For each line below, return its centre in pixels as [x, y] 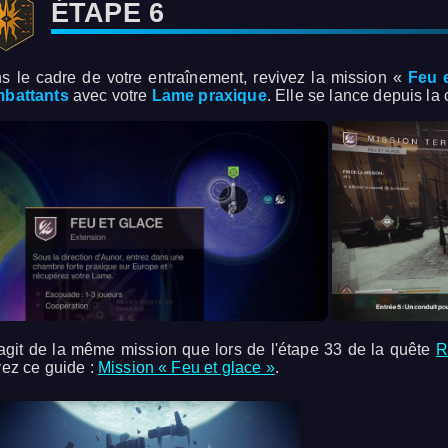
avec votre [110, 96]
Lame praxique [209, 96]
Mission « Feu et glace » [186, 368]
